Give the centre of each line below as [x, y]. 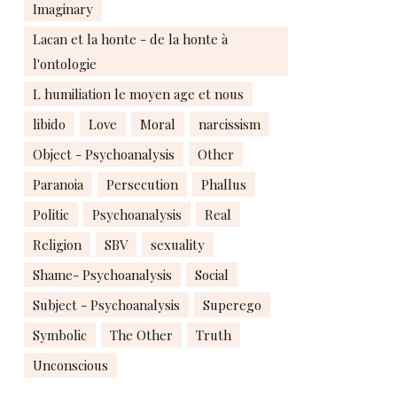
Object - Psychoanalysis [104, 154]
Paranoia [58, 184]
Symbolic [60, 335]
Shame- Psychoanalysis [102, 275]
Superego [232, 305]
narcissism [230, 124]
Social [212, 275]
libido [49, 124]
